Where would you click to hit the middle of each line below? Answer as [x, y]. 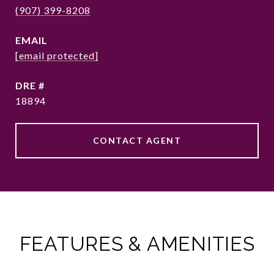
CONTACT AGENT [137, 140]
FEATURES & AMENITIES [137, 244]
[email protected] [57, 55]
